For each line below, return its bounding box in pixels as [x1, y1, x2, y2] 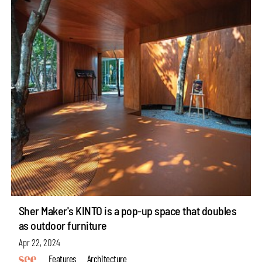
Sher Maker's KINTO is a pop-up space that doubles [18, 204, 237, 218]
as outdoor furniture [18, 218, 107, 233]
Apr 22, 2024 [18, 236, 60, 248]
